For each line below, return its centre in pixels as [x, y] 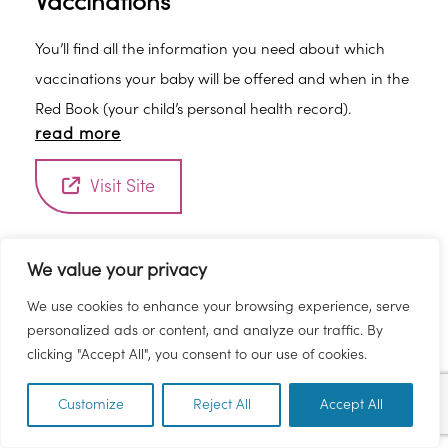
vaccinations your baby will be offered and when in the [222, 79]
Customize [90, 405]
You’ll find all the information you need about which [210, 49]
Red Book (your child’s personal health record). [193, 109]
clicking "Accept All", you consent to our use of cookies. [197, 355]
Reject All [221, 405]
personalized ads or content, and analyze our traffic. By [205, 331]
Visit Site [122, 186]
